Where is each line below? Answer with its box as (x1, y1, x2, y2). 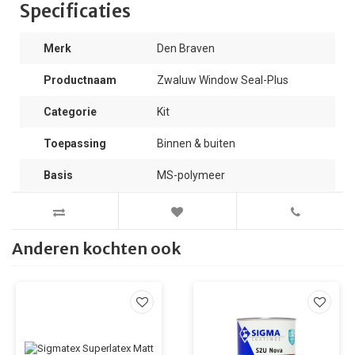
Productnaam (44, 74, 116, 86)
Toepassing (44, 137, 106, 150)
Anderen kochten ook (12, 239, 181, 258)
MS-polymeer (157, 169, 225, 181)
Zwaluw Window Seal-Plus (157, 74, 288, 86)
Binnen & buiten (157, 137, 235, 150)
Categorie (44, 105, 97, 118)
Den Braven (157, 42, 215, 55)
